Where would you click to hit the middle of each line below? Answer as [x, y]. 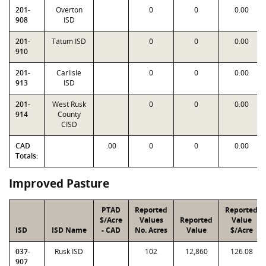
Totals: [27, 156]
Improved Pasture [59, 183]
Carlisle [69, 73]
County [69, 114]
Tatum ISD [69, 41]
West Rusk [69, 104]
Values [151, 220]
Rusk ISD [69, 251]
